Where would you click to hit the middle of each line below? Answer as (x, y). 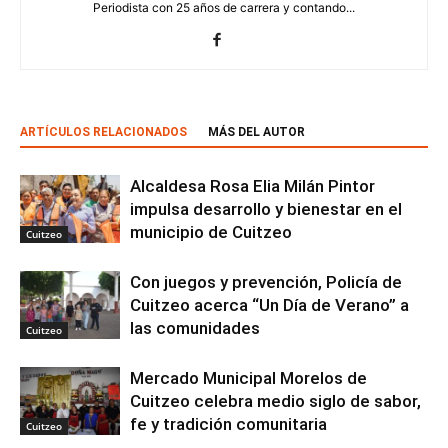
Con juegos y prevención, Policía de (266, 281)
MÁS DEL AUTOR (256, 131)
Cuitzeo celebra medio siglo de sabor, (275, 400)
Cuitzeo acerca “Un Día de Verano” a (269, 304)
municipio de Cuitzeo (211, 231)
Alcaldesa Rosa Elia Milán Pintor (252, 185)
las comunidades (195, 327)
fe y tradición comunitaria (228, 423)
